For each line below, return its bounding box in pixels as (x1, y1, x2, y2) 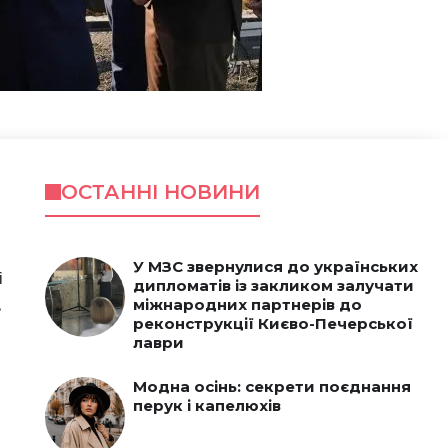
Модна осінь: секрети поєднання (132, 377, 411, 396)
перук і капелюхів (132, 396, 281, 415)
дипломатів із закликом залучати (132, 276, 414, 295)
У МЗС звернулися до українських (132, 257, 418, 276)
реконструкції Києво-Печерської (132, 314, 413, 333)
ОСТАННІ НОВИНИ (60, 180, 260, 204)
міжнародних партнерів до (132, 295, 362, 314)
